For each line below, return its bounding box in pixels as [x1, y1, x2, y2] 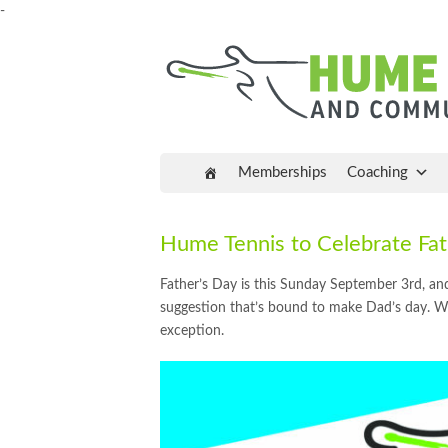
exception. [160, 323, 224, 338]
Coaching [347, 165, 408, 180]
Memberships [238, 165, 327, 180]
